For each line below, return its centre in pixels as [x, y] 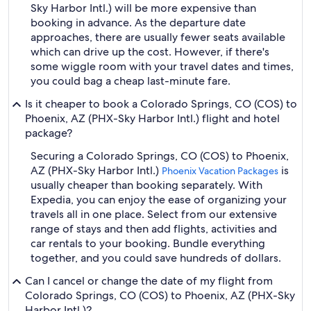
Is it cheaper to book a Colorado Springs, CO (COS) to [161, 104]
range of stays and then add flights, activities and [154, 229]
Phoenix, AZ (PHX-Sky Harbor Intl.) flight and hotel [152, 118]
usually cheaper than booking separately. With [146, 185]
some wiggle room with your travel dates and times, [162, 66]
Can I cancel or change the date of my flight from [149, 281]
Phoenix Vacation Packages [220, 171]
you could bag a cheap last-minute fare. [131, 81]
